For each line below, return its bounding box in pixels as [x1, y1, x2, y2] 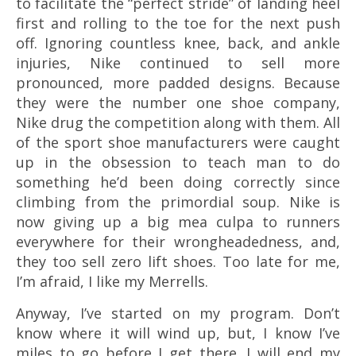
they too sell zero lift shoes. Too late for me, [16, 252, 340, 271]
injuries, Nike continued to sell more [16, 53, 340, 72]
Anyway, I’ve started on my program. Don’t [16, 304, 340, 323]
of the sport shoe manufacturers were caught [16, 133, 340, 152]
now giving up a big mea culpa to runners [16, 212, 340, 231]
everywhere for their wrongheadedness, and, [16, 232, 340, 251]
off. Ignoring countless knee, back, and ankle [16, 33, 340, 52]
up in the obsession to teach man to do [16, 153, 340, 172]
